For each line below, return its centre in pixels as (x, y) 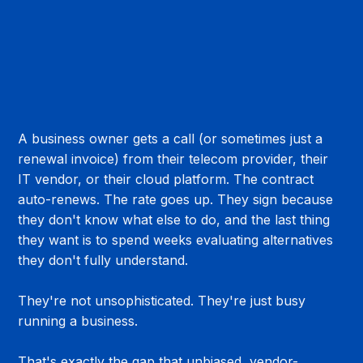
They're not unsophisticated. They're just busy (164, 300)
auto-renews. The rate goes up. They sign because (178, 199)
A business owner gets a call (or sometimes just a (173, 138)
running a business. (78, 320)
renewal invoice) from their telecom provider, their (175, 158)
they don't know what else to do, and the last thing (176, 219)
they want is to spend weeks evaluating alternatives (178, 239)
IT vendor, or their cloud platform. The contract (168, 179)
